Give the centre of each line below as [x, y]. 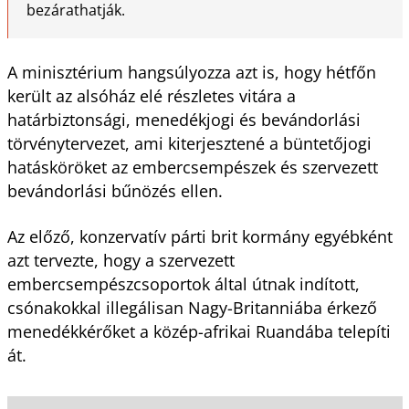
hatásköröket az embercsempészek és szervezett [192, 167]
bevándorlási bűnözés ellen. [115, 190]
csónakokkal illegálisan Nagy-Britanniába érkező [192, 307]
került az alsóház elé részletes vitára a [151, 95]
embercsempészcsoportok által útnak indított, [183, 283]
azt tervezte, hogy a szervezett [121, 260]
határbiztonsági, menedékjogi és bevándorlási [184, 119]
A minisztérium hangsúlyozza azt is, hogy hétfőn [191, 72]
